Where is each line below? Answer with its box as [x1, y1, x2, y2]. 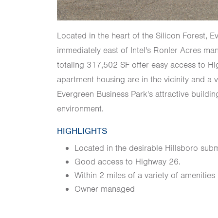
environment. [57, 103, 104, 114]
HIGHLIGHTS [57, 125, 108, 136]
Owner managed [74, 183, 135, 194]
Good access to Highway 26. [74, 156, 181, 167]
